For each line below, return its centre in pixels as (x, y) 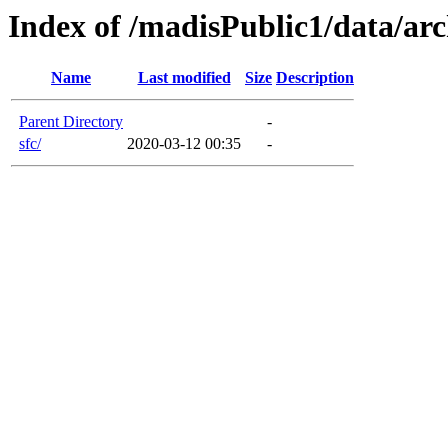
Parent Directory (71, 122)
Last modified (184, 78)
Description (315, 78)
